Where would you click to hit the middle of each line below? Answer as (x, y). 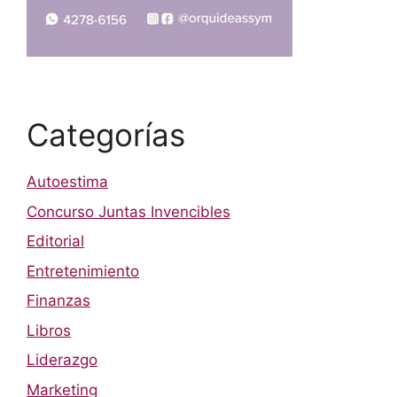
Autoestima (67, 182)
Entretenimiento (83, 271)
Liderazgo (62, 360)
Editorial (55, 241)
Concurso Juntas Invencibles (128, 211)
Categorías (106, 135)
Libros (49, 330)
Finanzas (58, 301)
